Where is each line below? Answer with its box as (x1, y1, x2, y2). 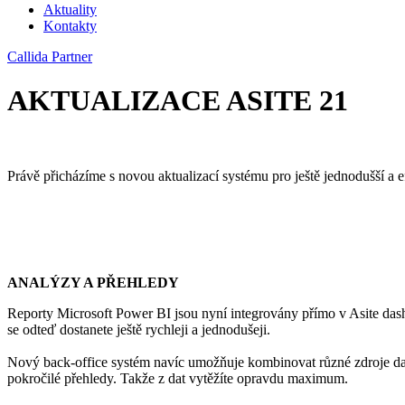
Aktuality (43, 2, 97, 17)
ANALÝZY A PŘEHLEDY (7, 274, 179, 290)
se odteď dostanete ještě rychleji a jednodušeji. (7, 321, 270, 337)
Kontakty (43, 18, 97, 33)
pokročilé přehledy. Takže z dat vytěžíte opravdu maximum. (7, 370, 348, 386)
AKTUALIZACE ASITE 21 (7, 84, 348, 118)
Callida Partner (7, 49, 92, 64)
